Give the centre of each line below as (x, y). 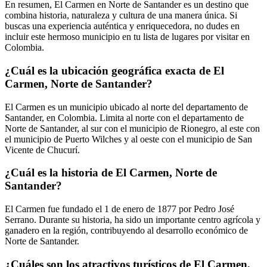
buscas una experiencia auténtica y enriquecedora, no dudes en (122, 26)
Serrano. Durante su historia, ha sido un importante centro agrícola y (133, 220)
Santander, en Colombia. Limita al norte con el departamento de (124, 117)
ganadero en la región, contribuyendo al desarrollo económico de (126, 231)
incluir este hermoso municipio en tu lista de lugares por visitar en (127, 37)
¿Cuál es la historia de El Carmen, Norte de (111, 173)
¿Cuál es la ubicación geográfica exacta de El (114, 70)
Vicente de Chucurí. (42, 150)
